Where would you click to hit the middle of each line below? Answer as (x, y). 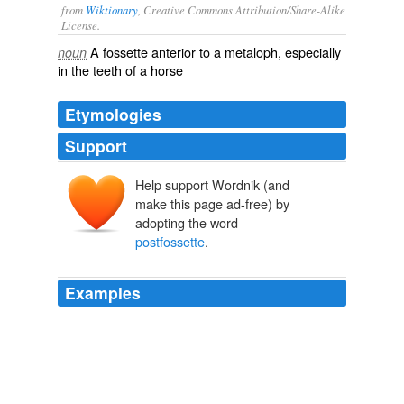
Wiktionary (112, 9)
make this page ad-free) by (212, 204)
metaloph (251, 52)
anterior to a (186, 52)
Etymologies (113, 114)
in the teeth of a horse (120, 70)
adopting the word (187, 223)
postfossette (170, 242)
